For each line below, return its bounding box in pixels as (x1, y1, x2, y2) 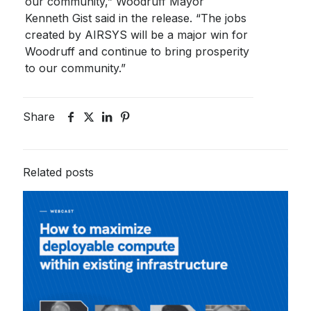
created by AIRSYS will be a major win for (25, 28, 249, 42)
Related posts (23, 165, 94, 179)
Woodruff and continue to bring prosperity (25, 44, 250, 58)
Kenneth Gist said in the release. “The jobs (25, 11, 247, 25)
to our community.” (25, 61, 126, 75)
